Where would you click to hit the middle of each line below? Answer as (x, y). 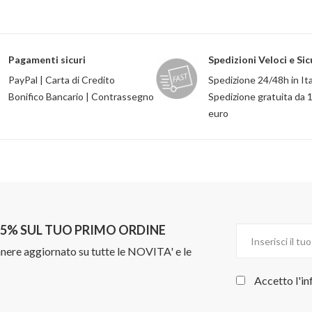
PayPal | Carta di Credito (62, 80)
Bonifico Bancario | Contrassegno (81, 96)
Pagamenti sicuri (47, 60)
